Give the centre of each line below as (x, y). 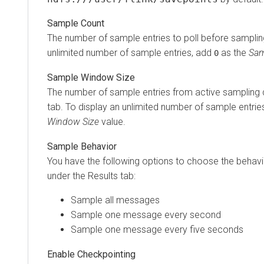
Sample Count (76, 24)
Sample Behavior (82, 147)
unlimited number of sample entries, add (131, 53)
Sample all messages (115, 200)
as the (234, 53)
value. (112, 122)
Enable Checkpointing (91, 255)
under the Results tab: (91, 176)
